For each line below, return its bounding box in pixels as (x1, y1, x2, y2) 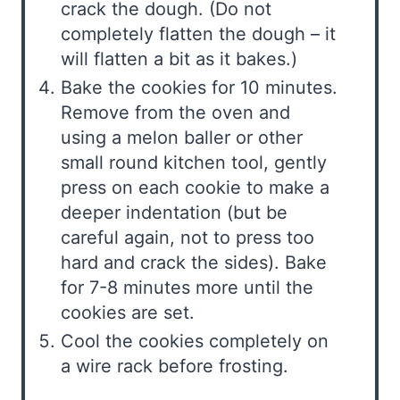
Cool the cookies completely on (61, 329, 329, 352)
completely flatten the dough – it (61, 22, 336, 45)
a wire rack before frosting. (61, 354, 288, 377)
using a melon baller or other (61, 126, 303, 148)
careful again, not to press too (61, 226, 314, 248)
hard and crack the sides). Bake (61, 251, 327, 273)
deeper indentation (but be (61, 201, 287, 223)
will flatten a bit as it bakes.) (61, 47, 297, 70)
